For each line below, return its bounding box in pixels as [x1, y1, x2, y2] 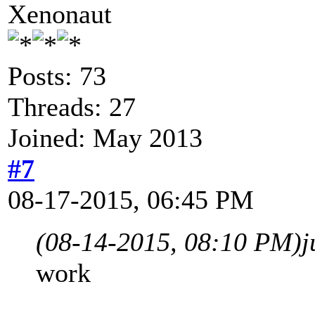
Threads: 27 [8, 91, 136, 122]
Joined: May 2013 [8, 122, 202, 153]
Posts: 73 [8, 60, 106, 91]
